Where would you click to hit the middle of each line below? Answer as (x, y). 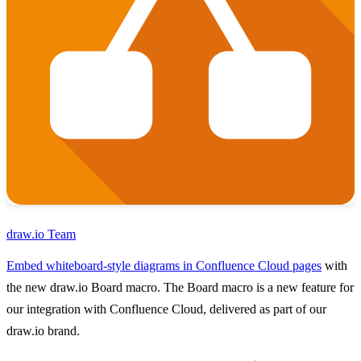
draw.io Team (41, 234)
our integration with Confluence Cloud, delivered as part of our (166, 309)
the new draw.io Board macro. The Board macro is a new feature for (180, 288)
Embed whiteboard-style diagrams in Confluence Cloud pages (164, 266)
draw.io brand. (43, 331)
